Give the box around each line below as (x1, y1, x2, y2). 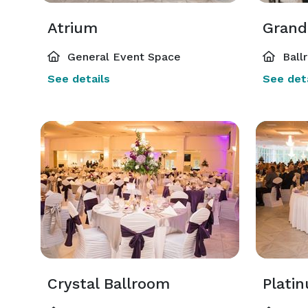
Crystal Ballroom (47, 275, 170, 292)
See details (47, 72, 110, 85)
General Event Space (64, 50, 181, 63)
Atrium (47, 19, 98, 36)
